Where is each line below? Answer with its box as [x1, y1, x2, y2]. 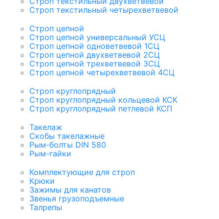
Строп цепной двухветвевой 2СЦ [29, 50, 160, 60]
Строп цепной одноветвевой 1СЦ [29, 41, 159, 51]
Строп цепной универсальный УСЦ [29, 32, 165, 43]
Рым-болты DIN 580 [29, 140, 106, 150]
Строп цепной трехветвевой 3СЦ [29, 59, 160, 69]
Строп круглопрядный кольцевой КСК [29, 95, 177, 105]
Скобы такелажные [29, 131, 105, 141]
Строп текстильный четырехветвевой [29, 5, 178, 15]
